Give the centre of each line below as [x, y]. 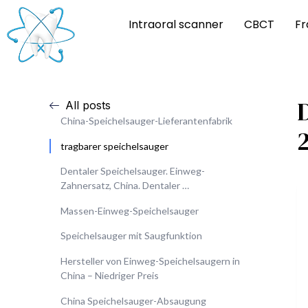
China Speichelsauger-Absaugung [133, 300]
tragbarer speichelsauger [114, 146]
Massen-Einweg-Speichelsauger [130, 210]
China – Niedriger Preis [110, 275]
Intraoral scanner [176, 24]
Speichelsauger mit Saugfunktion [131, 236]
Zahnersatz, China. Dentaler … [125, 186]
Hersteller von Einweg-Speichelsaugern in [150, 261]
